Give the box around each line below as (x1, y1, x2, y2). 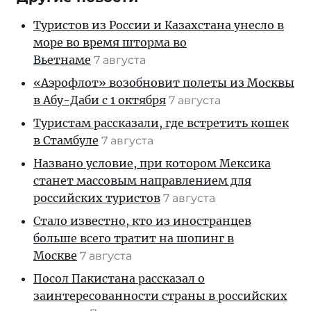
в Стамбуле (33, 133, 99, 148)
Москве (33, 249, 77, 263)
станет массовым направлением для (33, 174, 251, 188)
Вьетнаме (33, 53, 91, 67)
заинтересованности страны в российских (33, 289, 287, 303)
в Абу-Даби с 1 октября (33, 93, 166, 108)
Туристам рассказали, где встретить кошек (33, 116, 289, 131)
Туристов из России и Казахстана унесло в (33, 18, 284, 33)
